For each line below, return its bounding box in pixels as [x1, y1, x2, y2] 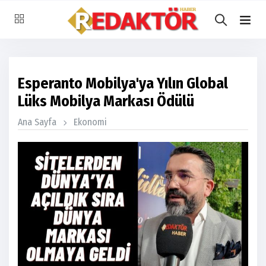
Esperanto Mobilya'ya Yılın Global [18, 74, 228, 93]
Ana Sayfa [18, 116, 56, 128]
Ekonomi [74, 116, 107, 128]
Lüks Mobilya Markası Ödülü [18, 92, 194, 110]
